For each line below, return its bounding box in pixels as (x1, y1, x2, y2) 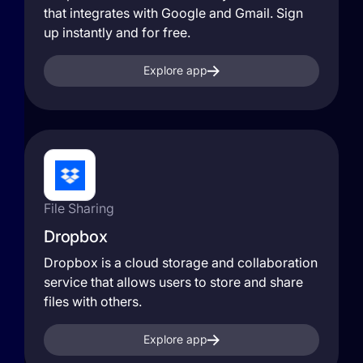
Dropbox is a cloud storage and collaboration (44, 254, 318, 271)
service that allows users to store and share (44, 274, 303, 290)
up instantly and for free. (44, 24, 190, 41)
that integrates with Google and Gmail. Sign (44, 5, 303, 21)
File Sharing (44, 200, 114, 216)
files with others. (44, 293, 142, 310)
